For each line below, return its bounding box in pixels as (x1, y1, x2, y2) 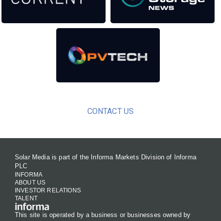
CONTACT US (87, 107, 134, 116)
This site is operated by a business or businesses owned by (15, 211, 191, 219)
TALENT (15, 195, 37, 202)
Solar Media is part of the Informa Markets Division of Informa (15, 153, 196, 161)
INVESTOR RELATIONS (15, 187, 81, 194)
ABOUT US (15, 179, 46, 186)
